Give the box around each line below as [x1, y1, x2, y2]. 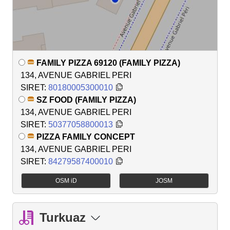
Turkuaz [40, 210, 86, 224]
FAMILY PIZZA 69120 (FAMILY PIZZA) [36, 58, 180, 67]
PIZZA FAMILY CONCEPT [36, 132, 135, 141]
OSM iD [55, 177, 77, 184]
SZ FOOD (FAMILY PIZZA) [36, 95, 136, 104]
